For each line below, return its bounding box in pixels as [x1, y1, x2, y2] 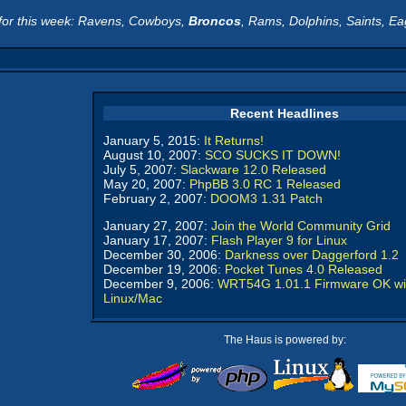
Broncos [188, 14, 241, 28]
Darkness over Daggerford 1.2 [225, 247, 399, 262]
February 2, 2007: [103, 191, 210, 206]
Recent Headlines [230, 106, 339, 121]
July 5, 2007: [103, 162, 180, 177]
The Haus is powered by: [223, 333, 346, 346]
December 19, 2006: [103, 262, 225, 276]
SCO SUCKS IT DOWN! [205, 148, 341, 162]
